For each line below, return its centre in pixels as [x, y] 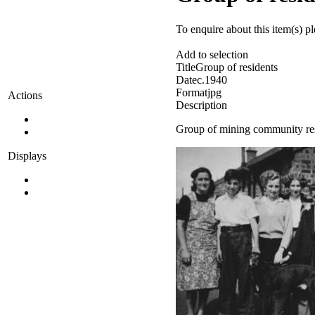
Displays [27, 156]
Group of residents [237, 67]
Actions [25, 95]
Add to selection [212, 54]
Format [192, 92]
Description [201, 105]
